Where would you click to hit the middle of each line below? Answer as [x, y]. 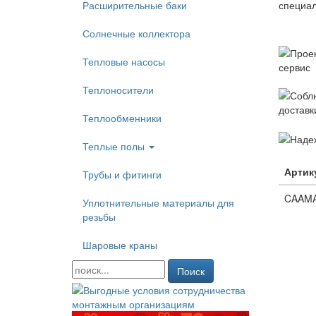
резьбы [99, 217]
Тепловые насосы [124, 61]
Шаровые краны [120, 245]
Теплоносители [118, 90]
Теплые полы [115, 146]
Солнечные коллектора [136, 33]
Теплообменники [122, 118]
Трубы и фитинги [122, 174]
